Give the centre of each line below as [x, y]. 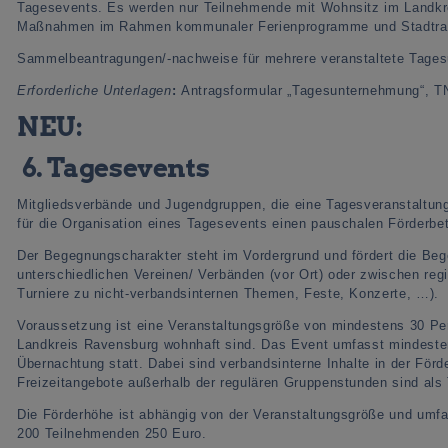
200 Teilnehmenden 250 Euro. [112, 433]
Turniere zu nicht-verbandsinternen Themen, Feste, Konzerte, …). [228, 293]
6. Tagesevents [115, 167]
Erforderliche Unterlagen [94, 90]
